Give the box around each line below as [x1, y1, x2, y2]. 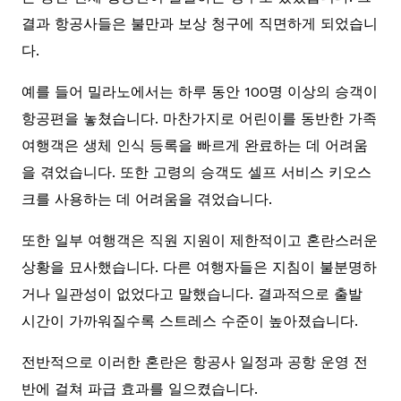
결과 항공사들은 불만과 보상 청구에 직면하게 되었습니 [21, 15, 378, 33]
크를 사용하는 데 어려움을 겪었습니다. [21, 191, 272, 209]
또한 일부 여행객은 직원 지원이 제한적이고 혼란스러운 [21, 232, 378, 250]
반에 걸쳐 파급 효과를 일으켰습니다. [21, 380, 258, 398]
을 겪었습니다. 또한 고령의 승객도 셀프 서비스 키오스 [21, 164, 371, 182]
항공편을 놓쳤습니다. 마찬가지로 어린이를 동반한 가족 [21, 110, 377, 128]
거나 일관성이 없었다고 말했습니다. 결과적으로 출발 [21, 286, 363, 303]
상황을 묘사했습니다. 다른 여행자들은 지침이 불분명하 [21, 259, 377, 277]
